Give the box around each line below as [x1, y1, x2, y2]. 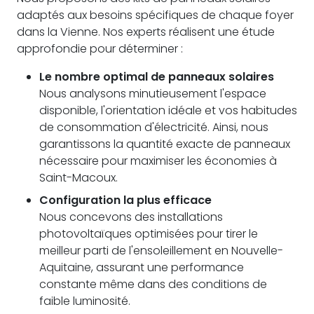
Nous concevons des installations [39, 208, 223, 225]
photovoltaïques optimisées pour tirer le [39, 225, 258, 242]
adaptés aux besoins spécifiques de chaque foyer [17, 6, 294, 23]
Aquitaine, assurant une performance [39, 259, 244, 275]
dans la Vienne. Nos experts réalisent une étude [17, 23, 275, 40]
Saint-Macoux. [39, 169, 118, 186]
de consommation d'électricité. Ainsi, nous [39, 118, 268, 135]
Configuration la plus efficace [39, 191, 212, 208]
